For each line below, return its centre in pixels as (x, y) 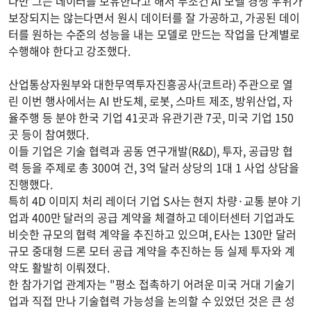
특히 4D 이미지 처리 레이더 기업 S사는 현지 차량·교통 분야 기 (155, 201)
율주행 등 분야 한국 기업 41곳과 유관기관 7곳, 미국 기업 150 (151, 118)
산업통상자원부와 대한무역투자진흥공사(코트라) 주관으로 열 (151, 84)
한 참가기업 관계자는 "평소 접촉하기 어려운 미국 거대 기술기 (152, 284)
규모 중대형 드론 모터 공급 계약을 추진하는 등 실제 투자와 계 (152, 251)
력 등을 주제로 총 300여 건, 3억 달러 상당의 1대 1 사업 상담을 (154, 168)
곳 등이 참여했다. (49, 134)
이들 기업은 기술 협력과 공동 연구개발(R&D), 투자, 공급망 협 (151, 151)
